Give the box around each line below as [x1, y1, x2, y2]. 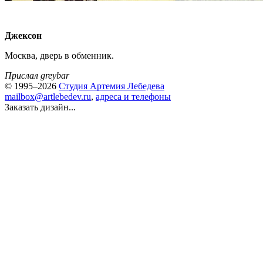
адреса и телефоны [96, 92, 171, 102]
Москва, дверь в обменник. [5, 50, 114, 60]
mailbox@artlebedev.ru [5, 92, 91, 102]
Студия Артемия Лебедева [59, 81, 164, 91]
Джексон [5, 31, 42, 41]
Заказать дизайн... [5, 102, 76, 112]
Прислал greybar [5, 70, 69, 80]
